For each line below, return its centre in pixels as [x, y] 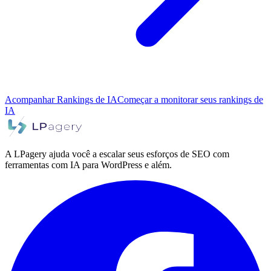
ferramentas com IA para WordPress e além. [88, 165]
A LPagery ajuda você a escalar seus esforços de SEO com [117, 154]
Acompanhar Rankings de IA [61, 99]
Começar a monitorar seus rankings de [190, 99]
